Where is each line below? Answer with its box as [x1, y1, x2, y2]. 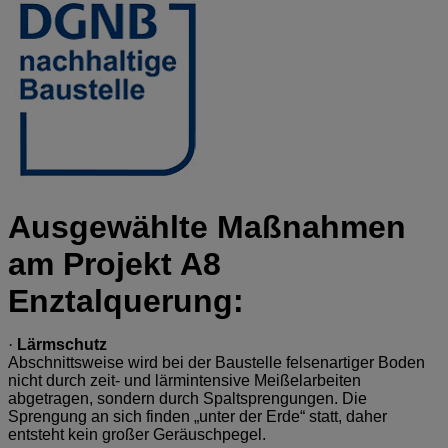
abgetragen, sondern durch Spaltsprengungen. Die [8, 389, 367, 407]
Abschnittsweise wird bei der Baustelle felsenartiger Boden [8, 353, 425, 371]
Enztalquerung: [8, 282, 244, 319]
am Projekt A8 [8, 245, 221, 282]
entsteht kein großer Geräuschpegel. [8, 425, 266, 443]
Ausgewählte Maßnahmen [8, 208, 406, 245]
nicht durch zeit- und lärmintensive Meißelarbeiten [8, 371, 361, 389]
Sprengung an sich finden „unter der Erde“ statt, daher [8, 407, 387, 425]
